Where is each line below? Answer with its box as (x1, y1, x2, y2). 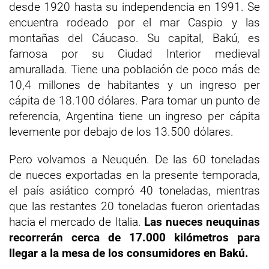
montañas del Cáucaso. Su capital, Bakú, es (9, 31, 260, 45)
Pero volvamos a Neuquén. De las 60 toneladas (9, 153, 260, 166)
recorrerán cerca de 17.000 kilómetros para (9, 231, 260, 244)
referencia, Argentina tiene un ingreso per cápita (9, 109, 260, 123)
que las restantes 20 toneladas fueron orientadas (9, 199, 260, 213)
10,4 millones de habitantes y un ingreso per (9, 78, 260, 92)
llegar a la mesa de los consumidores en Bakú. (9, 246, 249, 260)
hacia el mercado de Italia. (9, 215, 145, 229)
